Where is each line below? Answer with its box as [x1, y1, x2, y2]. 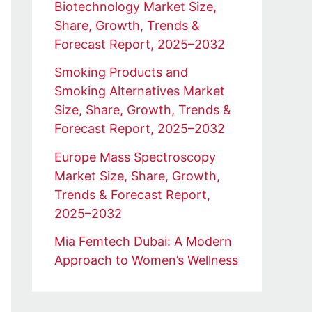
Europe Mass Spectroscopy [54, 149, 216, 164]
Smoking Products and [54, 65, 188, 80]
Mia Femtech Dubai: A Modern [54, 234, 232, 249]
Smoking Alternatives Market [54, 84, 225, 99]
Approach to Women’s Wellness [54, 253, 238, 268]
